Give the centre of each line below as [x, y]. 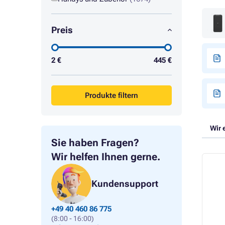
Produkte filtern [111, 95]
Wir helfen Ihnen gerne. [106, 157]
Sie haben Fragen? [95, 143]
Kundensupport [125, 184]
